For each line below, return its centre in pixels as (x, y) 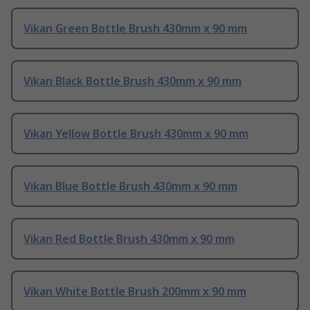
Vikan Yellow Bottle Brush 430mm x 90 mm (136, 134)
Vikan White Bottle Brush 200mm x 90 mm (135, 292)
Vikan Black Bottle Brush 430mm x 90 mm (133, 81)
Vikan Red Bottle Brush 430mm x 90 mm (129, 239)
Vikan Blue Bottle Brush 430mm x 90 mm (130, 186)
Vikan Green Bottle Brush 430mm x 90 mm (135, 29)
